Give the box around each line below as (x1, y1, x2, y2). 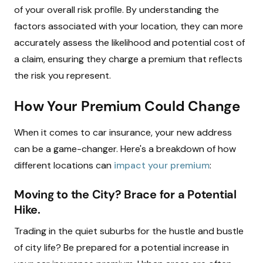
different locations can (14, 159, 114, 171)
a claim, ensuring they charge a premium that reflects (14, 53, 242, 65)
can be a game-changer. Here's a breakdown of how (14, 143, 236, 155)
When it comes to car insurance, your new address (14, 126, 232, 139)
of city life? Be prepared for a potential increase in (14, 241, 229, 254)
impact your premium (114, 159, 210, 171)
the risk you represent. (14, 69, 111, 82)
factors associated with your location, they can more (14, 20, 243, 32)
